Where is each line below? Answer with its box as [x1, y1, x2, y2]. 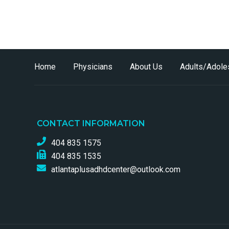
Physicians [73, 62, 112, 72]
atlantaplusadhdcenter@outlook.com [51, 165, 180, 174]
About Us [130, 62, 163, 72]
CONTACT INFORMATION [37, 119, 145, 128]
